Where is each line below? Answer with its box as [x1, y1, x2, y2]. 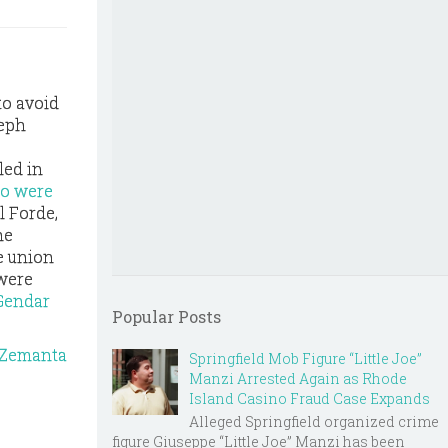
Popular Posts [112, 306, 221, 327]
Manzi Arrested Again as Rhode [189, 369, 407, 388]
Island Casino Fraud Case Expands [189, 389, 430, 408]
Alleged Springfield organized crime [189, 411, 439, 431]
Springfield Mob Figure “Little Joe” [189, 349, 422, 368]
